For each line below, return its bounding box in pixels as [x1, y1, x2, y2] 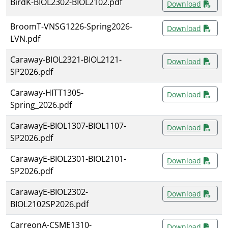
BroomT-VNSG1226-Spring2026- [10, 21, 132, 33]
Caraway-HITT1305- [10, 87, 83, 99]
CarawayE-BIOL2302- [10, 186, 88, 198]
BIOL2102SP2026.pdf [10, 198, 89, 210]
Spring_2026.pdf [10, 99, 72, 111]
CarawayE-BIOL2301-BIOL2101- [10, 153, 126, 165]
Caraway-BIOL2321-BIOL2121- [10, 54, 122, 66]
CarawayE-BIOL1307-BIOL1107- [10, 120, 126, 132]
